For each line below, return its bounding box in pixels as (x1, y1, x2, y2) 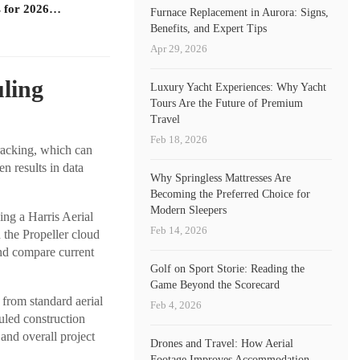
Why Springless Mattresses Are (150, 171, 292, 184)
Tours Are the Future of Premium (150, 96, 304, 109)
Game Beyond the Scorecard (150, 278, 280, 291)
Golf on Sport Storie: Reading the (150, 262, 305, 275)
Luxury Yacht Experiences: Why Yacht (150, 80, 327, 93)
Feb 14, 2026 (150, 223, 208, 236)
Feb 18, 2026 (150, 133, 208, 145)
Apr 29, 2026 (150, 42, 208, 55)
